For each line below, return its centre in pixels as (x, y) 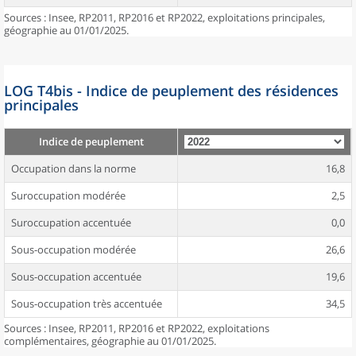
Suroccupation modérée (68, 195)
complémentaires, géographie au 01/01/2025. (110, 341)
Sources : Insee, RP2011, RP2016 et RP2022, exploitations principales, (164, 17)
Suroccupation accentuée (71, 222)
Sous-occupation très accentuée (87, 304)
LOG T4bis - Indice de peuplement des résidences (171, 91)
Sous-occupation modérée (74, 250)
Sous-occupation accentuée (76, 277)
